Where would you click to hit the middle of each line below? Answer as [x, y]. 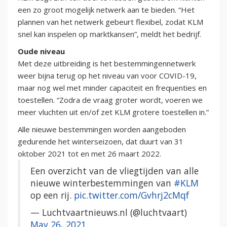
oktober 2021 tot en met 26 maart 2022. [89, 153]
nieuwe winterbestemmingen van [102, 183]
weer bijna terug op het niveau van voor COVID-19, [107, 75]
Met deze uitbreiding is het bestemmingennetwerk [107, 63]
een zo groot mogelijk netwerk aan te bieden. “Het [106, 9]
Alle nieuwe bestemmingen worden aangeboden [102, 129]
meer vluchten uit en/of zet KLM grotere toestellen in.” [113, 112]
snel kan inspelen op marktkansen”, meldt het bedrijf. [109, 34]
